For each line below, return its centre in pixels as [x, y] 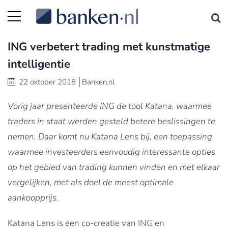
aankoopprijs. [33, 198]
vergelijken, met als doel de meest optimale [91, 182]
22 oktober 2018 [47, 82]
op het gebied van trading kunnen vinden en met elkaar [114, 167]
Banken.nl [98, 82]
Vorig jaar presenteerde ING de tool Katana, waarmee [110, 106]
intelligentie [39, 64]
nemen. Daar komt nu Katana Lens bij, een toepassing [110, 137]
